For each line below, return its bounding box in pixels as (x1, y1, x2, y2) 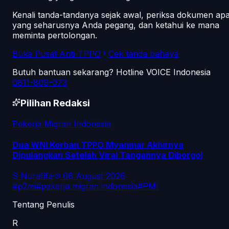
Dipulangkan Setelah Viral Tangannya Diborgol (12, 150, 202, 161)
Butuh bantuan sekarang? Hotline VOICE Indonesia (12, 67, 211, 78)
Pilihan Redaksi (20, 97, 90, 109)
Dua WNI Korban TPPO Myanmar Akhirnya (12, 140, 184, 150)
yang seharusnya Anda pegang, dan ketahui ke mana (12, 20, 219, 31)
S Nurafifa (12, 171, 53, 181)
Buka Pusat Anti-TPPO (12, 49, 101, 59)
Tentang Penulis (12, 199, 75, 210)
